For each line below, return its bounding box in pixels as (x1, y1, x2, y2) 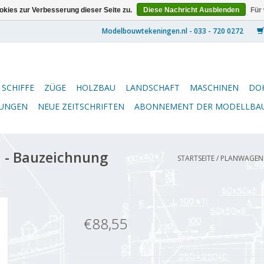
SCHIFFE (2, 82, 34, 93)
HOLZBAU (76, 82, 115, 93)
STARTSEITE (177, 153, 214, 163)
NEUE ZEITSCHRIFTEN (38, 101, 124, 112)
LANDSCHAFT (126, 82, 180, 93)
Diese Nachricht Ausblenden (143, 6, 239, 14)
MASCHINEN (190, 82, 239, 93)
